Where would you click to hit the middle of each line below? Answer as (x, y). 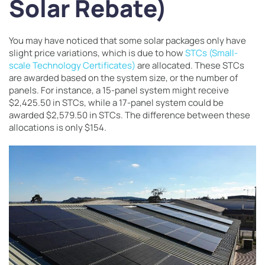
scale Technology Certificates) (72, 65)
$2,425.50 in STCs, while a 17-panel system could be (116, 103)
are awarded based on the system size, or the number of (123, 78)
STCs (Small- (211, 53)
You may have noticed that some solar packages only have (127, 41)
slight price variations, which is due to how (97, 53)
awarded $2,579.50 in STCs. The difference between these (130, 115)
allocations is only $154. (59, 127)
